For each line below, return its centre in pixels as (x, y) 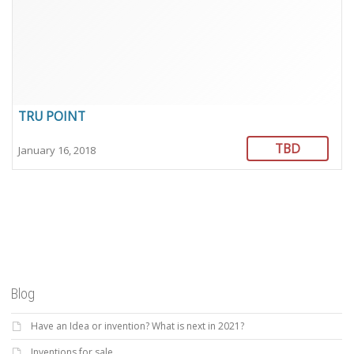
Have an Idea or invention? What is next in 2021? (137, 326)
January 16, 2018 (56, 150)
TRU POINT (51, 116)
